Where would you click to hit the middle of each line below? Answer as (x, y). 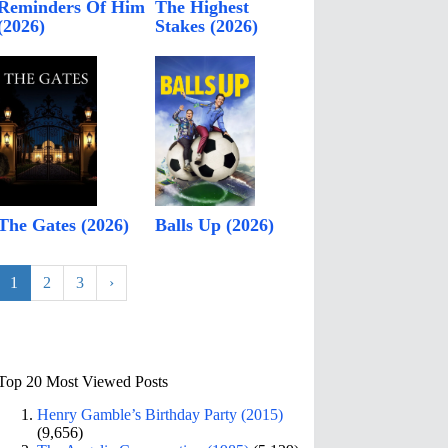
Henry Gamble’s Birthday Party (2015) (160, 414)
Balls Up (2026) (215, 225)
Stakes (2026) (207, 26)
